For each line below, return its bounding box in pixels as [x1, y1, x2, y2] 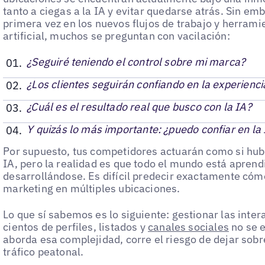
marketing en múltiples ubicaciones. [3, 181, 180, 195]
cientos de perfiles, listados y [3, 220, 148, 234]
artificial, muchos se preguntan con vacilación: [3, 28, 230, 43]
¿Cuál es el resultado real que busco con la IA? [27, 99, 252, 114]
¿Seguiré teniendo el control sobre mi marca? [27, 54, 246, 69]
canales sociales [148, 220, 229, 234]
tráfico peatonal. [3, 245, 84, 259]
